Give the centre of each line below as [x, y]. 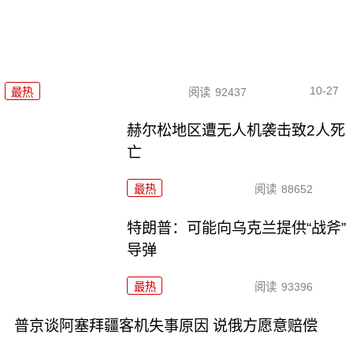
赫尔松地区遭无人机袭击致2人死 [236, 131]
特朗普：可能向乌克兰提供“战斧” [237, 229]
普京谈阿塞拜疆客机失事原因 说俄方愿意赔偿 [165, 326]
